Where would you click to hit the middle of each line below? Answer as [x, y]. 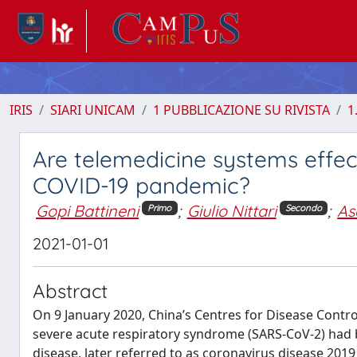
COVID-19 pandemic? [141, 185]
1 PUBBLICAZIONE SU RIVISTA [241, 110]
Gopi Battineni [87, 211]
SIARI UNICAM [93, 110]
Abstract [70, 290]
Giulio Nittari [231, 211]
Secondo [303, 208]
